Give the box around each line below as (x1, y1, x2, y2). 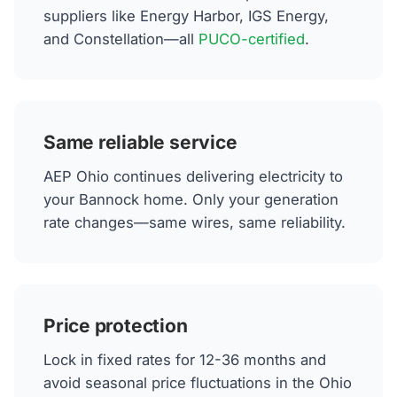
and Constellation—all (43, 30, 198, 49)
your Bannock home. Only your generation (43, 191, 339, 209)
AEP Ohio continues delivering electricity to (43, 167, 343, 186)
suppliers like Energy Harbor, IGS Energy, (43, 7, 329, 26)
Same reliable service (43, 130, 237, 153)
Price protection (43, 314, 188, 337)
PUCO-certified (198, 30, 305, 49)
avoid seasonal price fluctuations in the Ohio (43, 374, 352, 393)
